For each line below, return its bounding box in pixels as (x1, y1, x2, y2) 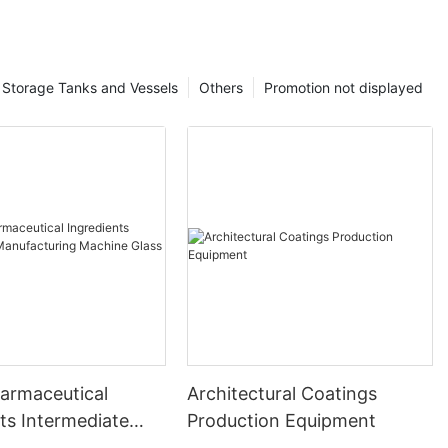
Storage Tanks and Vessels (2, 79, 178, 97)
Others (199, 79, 243, 97)
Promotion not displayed (264, 79, 423, 97)
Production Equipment (187, 409, 377, 431)
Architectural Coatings (187, 382, 378, 404)
